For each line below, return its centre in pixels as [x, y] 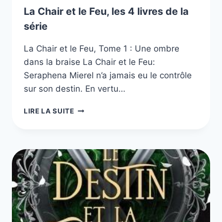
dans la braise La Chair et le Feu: [89, 62]
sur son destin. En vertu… [75, 88]
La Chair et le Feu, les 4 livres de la [106, 11]
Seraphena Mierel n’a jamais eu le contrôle [108, 75]
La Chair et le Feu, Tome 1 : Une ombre [102, 48]
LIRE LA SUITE [49, 111]
